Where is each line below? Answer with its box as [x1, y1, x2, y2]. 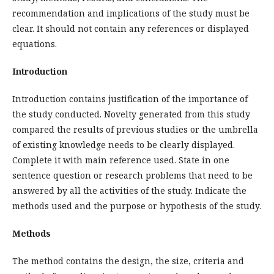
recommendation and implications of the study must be [12, 7, 250, 19]
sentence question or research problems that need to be [12, 169, 253, 181]
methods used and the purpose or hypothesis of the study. [12, 200, 261, 212]
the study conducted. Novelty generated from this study [12, 108, 250, 120]
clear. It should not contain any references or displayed [12, 23, 249, 34]
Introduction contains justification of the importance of [12, 93, 248, 105]
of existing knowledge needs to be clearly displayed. [12, 139, 235, 150]
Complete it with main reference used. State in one [12, 154, 229, 166]
